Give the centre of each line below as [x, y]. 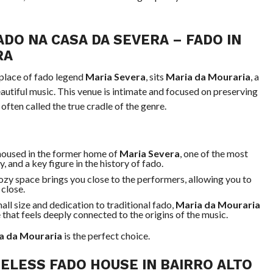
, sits [155, 76]
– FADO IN [205, 40]
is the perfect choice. [106, 236]
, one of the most [214, 153]
